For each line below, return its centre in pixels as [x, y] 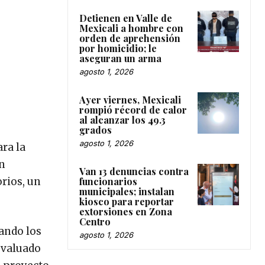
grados [96, 130]
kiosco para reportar [127, 201]
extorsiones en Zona [126, 211]
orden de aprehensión [130, 38]
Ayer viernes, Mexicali [130, 99]
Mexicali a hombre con [131, 28]
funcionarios [108, 181]
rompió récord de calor [133, 109]
